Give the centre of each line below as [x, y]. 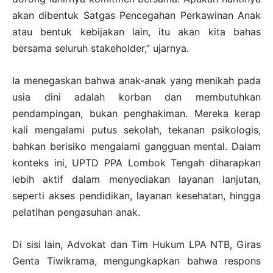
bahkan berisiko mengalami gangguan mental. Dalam [136, 146]
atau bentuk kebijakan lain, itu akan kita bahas [136, 31]
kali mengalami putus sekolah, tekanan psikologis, [136, 129]
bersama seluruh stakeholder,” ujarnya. [101, 48]
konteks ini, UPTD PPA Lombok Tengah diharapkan [136, 162]
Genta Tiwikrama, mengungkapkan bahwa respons [136, 261]
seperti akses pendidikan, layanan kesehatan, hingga [136, 195]
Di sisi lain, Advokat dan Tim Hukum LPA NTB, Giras [136, 244]
